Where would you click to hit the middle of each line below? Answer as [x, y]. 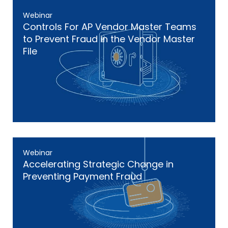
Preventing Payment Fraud [82, 176]
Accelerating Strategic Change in [98, 164]
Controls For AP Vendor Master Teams [110, 27]
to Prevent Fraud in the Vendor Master [109, 39]
